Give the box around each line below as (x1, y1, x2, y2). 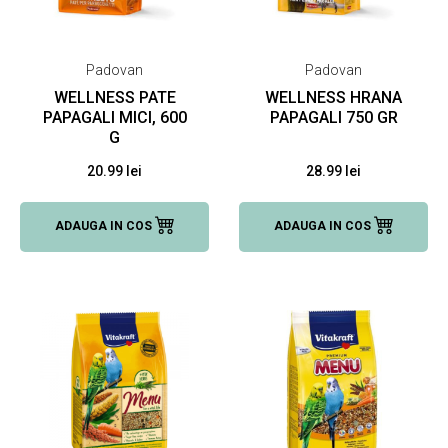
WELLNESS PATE (53, 88, 176, 107)
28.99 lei (306, 163, 361, 179)
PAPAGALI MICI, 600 (42, 108, 187, 127)
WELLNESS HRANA (265, 88, 402, 107)
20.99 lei (87, 163, 142, 179)
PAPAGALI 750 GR (269, 108, 398, 127)
